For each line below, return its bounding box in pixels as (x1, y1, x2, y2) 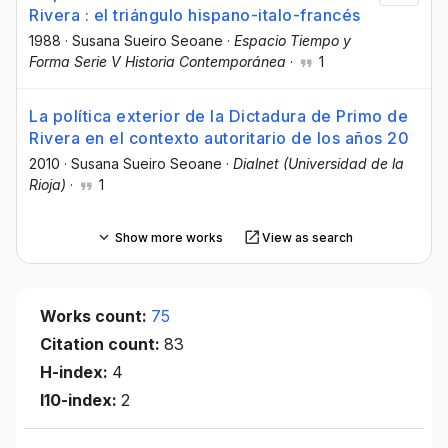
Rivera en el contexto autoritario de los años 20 (29, 128, 409, 149)
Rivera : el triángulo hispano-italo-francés (29, 4, 361, 25)
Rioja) (29, 176, 66, 194)
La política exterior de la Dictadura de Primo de (29, 106, 408, 127)
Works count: (40, 306, 151, 327)
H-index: (40, 362, 112, 383)
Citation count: (40, 334, 164, 355)
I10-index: (40, 390, 121, 411)
